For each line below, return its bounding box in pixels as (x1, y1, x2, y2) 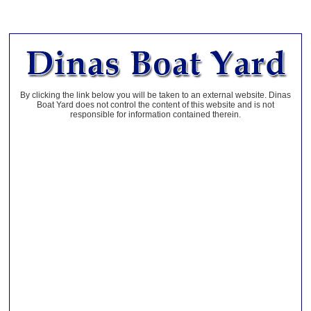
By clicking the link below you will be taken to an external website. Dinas (20, 90, 291, 100)
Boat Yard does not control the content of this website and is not (37, 100, 274, 110)
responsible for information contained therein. (70, 110, 241, 119)
